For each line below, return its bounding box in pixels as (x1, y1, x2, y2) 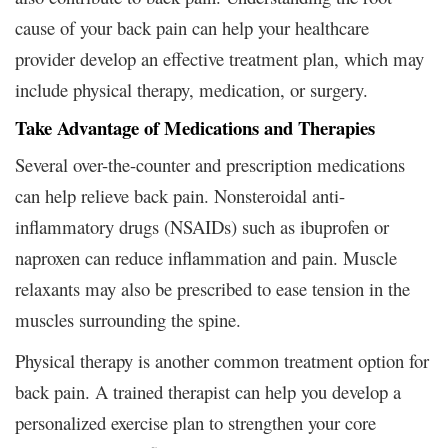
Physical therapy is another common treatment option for (15, 347, 429, 373)
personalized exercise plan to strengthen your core (15, 409, 376, 435)
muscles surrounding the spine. (15, 306, 241, 332)
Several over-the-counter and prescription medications (15, 151, 405, 177)
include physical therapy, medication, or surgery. (15, 76, 368, 102)
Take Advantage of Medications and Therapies (15, 113, 375, 141)
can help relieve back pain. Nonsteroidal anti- (15, 182, 345, 208)
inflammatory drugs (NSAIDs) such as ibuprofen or (15, 213, 389, 239)
